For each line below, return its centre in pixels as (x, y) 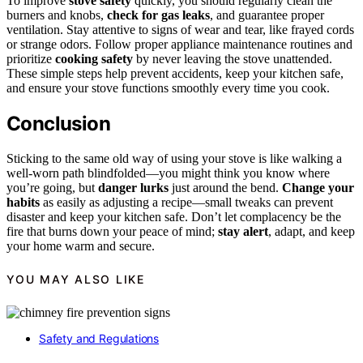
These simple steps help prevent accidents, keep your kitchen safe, (175, 74)
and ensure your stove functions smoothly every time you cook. (168, 88)
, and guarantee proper (267, 15)
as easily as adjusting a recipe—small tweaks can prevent (186, 202)
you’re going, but (52, 187)
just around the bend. (225, 187)
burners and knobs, (57, 15)
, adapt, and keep (312, 231)
